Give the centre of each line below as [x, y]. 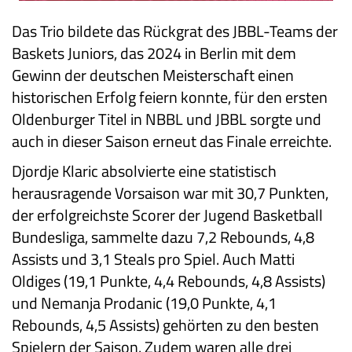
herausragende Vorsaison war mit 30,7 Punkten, [170, 193]
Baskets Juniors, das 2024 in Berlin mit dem [154, 53]
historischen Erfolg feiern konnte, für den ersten [170, 97]
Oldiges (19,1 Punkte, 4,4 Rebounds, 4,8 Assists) [169, 281]
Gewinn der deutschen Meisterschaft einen [153, 75]
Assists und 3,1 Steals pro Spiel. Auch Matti [153, 259]
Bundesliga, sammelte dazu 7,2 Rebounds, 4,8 [163, 237]
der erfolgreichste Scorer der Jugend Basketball [167, 215]
